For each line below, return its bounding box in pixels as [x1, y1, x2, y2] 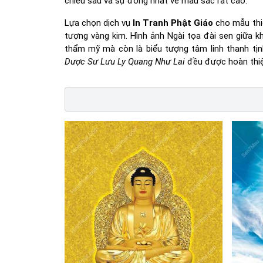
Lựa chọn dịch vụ [64, 18, 133, 29]
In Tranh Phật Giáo [132, 18, 214, 29]
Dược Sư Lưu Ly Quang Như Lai [64, 56, 185, 68]
